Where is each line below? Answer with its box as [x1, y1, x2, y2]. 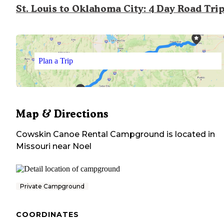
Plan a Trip [38, 56, 73, 65]
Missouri [16, 141, 50, 151]
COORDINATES [16, 210, 79, 219]
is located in [164, 129, 215, 139]
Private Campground [20, 182, 84, 190]
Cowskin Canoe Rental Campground [16, 129, 164, 139]
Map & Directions [16, 107, 108, 120]
